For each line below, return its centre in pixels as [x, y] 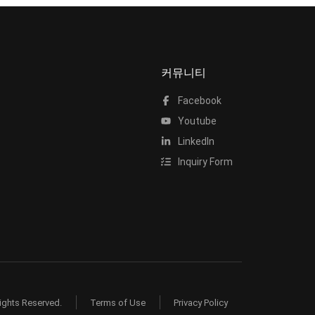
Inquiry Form [204, 162]
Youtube [196, 121]
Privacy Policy [201, 303]
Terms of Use [118, 303]
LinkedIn [195, 141]
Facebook [198, 101]
